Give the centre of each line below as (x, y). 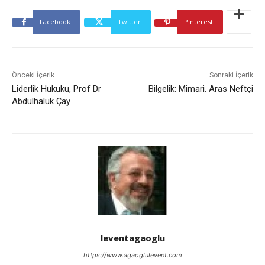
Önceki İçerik (33, 75)
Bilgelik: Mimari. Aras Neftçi (201, 89)
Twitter (129, 22)
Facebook (55, 22)
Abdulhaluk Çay (41, 101)
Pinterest (198, 22)
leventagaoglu (132, 238)
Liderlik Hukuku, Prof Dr (56, 89)
